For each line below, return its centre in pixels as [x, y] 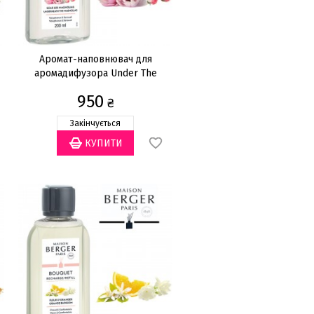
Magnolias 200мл [95, 87]
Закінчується [95, 123]
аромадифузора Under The [95, 73]
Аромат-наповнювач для [95, 59]
